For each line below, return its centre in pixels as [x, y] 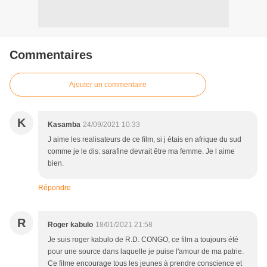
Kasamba [64, 124]
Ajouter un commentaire [108, 84]
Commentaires [51, 55]
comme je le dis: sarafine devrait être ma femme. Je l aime [141, 151]
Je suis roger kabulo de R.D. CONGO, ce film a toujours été [143, 239]
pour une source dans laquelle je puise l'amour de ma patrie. [146, 251]
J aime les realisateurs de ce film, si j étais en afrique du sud [145, 139]
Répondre [55, 187]
